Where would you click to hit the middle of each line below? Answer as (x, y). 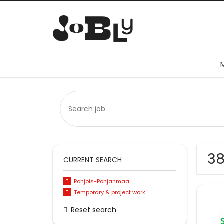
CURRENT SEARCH (93, 160)
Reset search (94, 210)
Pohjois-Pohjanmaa (101, 182)
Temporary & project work (109, 193)
